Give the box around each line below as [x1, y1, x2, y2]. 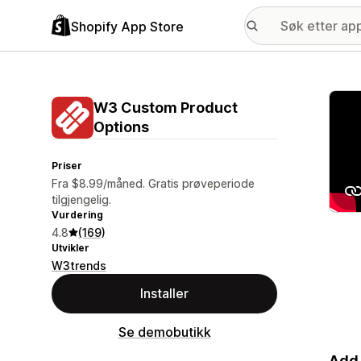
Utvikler [52, 242, 89, 254]
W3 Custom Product [93, 99, 238, 116]
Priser [52, 160, 82, 172]
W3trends [52, 259, 106, 272]
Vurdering [52, 209, 103, 221]
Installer [140, 285, 189, 301]
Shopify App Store [71, 18, 184, 35]
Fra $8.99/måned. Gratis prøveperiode [52, 176, 255, 190]
